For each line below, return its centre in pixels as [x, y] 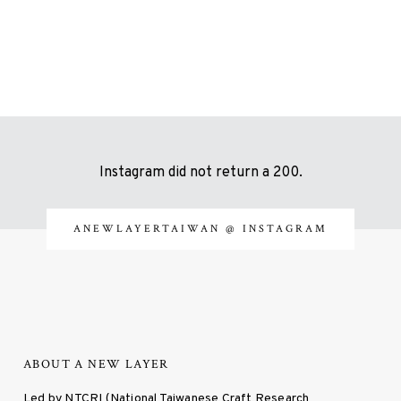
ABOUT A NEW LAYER [96, 365]
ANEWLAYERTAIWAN [149, 229]
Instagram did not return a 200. [200, 173]
